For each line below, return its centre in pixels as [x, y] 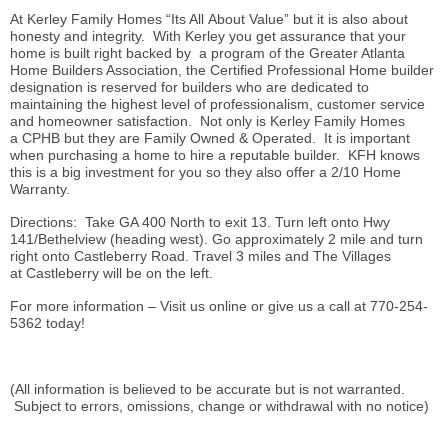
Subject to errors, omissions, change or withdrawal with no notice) [219, 406]
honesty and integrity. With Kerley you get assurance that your [208, 36]
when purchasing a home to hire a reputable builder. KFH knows [215, 155]
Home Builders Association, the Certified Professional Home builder [222, 70]
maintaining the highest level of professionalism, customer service [217, 104]
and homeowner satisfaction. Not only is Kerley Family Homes [207, 121]
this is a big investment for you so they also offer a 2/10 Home [205, 172]
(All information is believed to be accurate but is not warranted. [207, 389]
